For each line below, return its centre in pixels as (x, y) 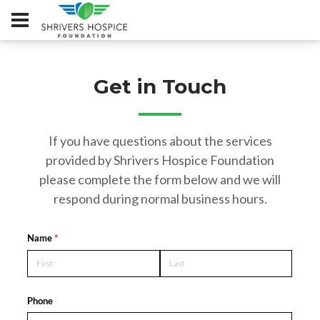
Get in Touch (160, 86)
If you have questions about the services (160, 141)
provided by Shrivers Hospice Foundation (160, 160)
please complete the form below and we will (160, 179)
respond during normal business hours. (160, 199)
